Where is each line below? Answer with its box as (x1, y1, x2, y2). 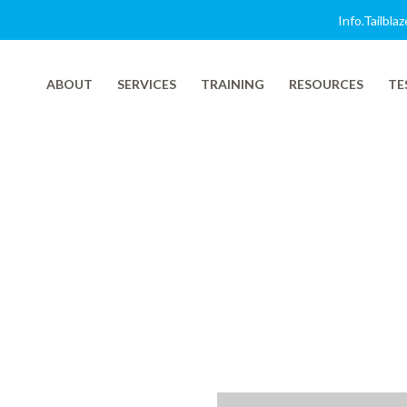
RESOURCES (289, 76, 363, 92)
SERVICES (117, 76, 176, 92)
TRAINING (201, 76, 264, 92)
